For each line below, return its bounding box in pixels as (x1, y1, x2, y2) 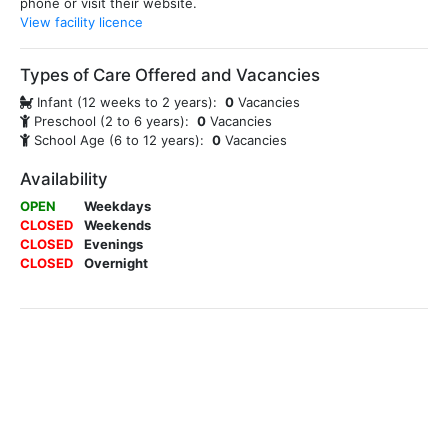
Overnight (84, 255, 148, 271)
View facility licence (20, 14, 143, 30)
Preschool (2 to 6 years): (34, 113, 193, 129)
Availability (20, 169, 108, 189)
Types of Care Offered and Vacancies (20, 65, 320, 85)
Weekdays (84, 198, 151, 214)
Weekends (84, 217, 151, 233)
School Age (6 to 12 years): (34, 132, 208, 148)
